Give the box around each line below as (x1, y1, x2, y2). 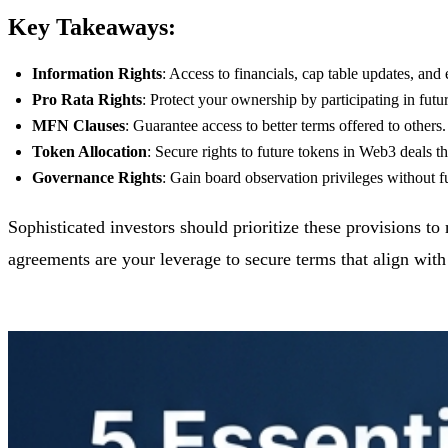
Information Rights (32, 64, 162, 82)
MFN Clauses (32, 116, 125, 134)
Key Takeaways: (8, 13, 176, 40)
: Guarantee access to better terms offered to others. (125, 116, 446, 134)
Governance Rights (32, 168, 162, 186)
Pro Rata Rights (32, 90, 142, 108)
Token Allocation (32, 142, 147, 160)
